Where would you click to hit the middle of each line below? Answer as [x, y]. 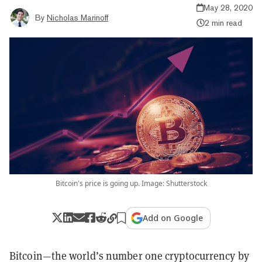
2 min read [223, 23]
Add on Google [173, 218]
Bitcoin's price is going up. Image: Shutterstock [131, 183]
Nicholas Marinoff [77, 17]
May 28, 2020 [228, 7]
